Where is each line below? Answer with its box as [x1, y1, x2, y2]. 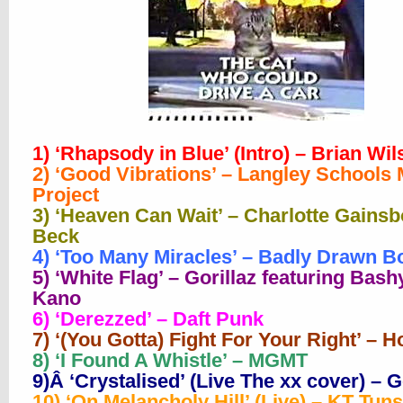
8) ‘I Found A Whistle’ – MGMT [32, 349, 308, 372]
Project [32, 184, 99, 206]
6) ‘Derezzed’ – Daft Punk [32, 308, 264, 330]
